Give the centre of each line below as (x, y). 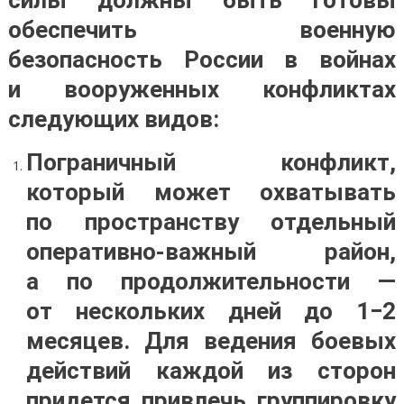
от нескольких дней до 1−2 (211, 311)
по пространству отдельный (211, 222)
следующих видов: (113, 119)
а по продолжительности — (211, 281)
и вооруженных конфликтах (202, 89)
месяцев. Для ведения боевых (211, 341)
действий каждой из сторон (211, 371)
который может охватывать (211, 192)
